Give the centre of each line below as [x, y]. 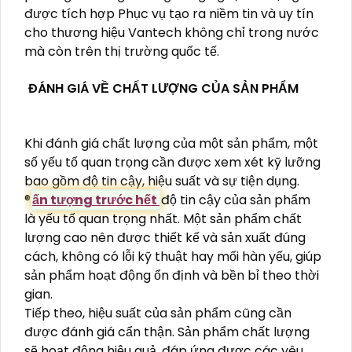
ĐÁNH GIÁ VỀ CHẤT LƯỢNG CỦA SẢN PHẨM [163, 89]
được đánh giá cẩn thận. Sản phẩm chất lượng [167, 332]
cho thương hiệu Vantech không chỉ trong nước [172, 33]
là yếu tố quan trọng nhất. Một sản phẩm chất [163, 219]
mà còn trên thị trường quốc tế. [122, 52]
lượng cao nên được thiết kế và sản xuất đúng [165, 238]
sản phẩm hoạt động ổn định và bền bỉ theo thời [172, 276]
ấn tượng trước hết [96, 200]
